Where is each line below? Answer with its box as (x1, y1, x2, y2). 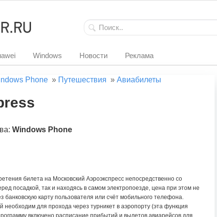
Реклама (125, 51, 154, 60)
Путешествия (58, 76, 107, 84)
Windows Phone (12, 125, 72, 134)
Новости (79, 51, 108, 60)
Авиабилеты (117, 76, 161, 84)
